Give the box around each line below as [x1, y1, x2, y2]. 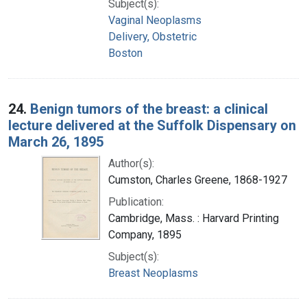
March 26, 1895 [8, 133, 103, 150]
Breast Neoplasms [108, 266, 198, 280]
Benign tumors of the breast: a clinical [30, 100, 268, 117]
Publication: [108, 195, 164, 208]
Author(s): [108, 156, 154, 170]
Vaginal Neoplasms [108, 13, 201, 27]
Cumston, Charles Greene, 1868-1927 [108, 173, 287, 186]
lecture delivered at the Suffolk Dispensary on [8, 116, 296, 134]
